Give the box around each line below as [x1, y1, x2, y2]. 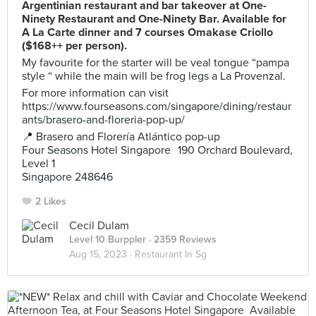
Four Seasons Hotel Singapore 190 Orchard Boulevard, [22, 143, 293, 157]
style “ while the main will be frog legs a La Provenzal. [22, 69, 286, 83]
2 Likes [35, 195, 66, 207]
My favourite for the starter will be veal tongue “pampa [22, 56, 289, 70]
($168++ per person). [22, 39, 127, 53]
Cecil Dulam [69, 219, 129, 233]
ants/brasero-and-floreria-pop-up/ [22, 113, 185, 127]
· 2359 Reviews [146, 233, 217, 245]
